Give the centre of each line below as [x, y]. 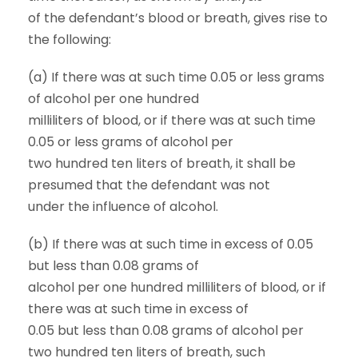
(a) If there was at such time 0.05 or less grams [176, 77]
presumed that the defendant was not [149, 185]
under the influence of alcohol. [123, 207]
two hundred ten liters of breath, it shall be [162, 163]
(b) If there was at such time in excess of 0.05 [171, 244]
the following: [70, 40]
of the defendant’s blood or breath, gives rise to [178, 18]
